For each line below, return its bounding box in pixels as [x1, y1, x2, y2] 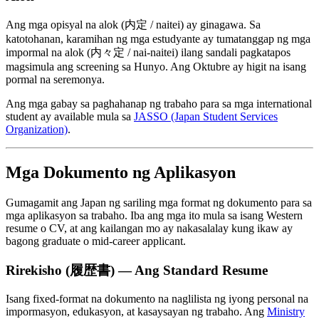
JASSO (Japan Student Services [134, 110, 278, 123]
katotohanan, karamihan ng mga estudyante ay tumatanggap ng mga [6, 33, 310, 46]
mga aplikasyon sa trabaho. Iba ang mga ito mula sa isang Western [6, 209, 303, 221]
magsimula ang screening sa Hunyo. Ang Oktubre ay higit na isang [6, 61, 306, 73]
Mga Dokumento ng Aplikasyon [6, 162, 236, 182]
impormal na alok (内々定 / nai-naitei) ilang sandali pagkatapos [6, 46, 291, 59]
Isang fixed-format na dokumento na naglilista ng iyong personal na [6, 293, 308, 305]
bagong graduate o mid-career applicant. [6, 234, 186, 247]
